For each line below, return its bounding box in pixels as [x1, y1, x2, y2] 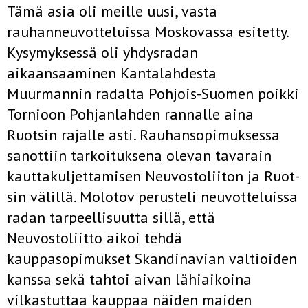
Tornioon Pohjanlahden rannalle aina [7, 104, 254, 124]
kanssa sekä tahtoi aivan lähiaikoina [7, 269, 252, 289]
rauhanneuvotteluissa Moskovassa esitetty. [7, 22, 288, 41]
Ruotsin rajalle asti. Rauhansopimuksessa [7, 125, 280, 144]
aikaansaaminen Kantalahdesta [7, 63, 217, 82]
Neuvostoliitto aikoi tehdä [7, 228, 182, 247]
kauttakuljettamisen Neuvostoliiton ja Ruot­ [7, 166, 300, 186]
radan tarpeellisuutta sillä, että [7, 208, 215, 227]
